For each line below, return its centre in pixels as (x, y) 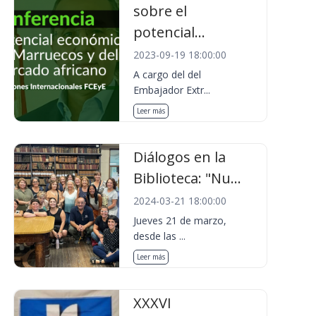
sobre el (160, 11)
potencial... (170, 32)
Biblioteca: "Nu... (188, 178)
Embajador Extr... (172, 90)
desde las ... (160, 236)
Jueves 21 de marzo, (180, 220)
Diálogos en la (180, 157)
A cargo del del (168, 74)
